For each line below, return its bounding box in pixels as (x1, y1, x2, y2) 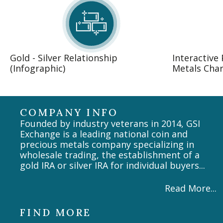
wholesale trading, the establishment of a (20, 149, 200, 161)
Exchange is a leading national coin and (20, 128, 188, 140)
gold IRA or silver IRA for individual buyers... (20, 159, 205, 172)
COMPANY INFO (20, 106, 118, 119)
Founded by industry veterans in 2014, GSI (20, 117, 200, 130)
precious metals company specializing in (20, 138, 194, 151)
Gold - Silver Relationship (10, 52, 117, 64)
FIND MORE (20, 206, 92, 219)
